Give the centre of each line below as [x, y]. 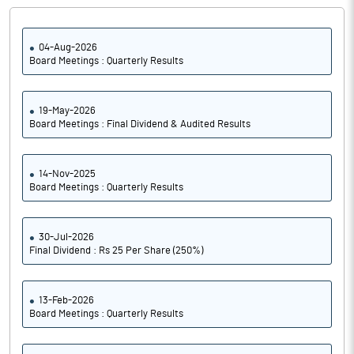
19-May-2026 [67, 111]
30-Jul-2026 [66, 237]
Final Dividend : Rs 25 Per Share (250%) [116, 251]
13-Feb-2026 [66, 301]
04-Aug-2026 [68, 48]
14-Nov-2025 [67, 174]
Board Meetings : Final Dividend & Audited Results [140, 124]
